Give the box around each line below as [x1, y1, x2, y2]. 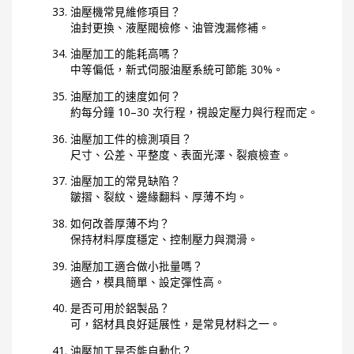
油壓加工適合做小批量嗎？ [70, 258, 204, 273]
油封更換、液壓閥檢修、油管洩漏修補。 [70, 19, 270, 35]
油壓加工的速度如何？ [70, 88, 182, 104]
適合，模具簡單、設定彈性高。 [70, 273, 226, 289]
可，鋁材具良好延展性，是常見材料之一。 [70, 316, 281, 332]
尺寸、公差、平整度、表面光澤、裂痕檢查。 [70, 146, 292, 162]
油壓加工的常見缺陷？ [70, 173, 182, 189]
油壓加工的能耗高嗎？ [70, 46, 182, 62]
